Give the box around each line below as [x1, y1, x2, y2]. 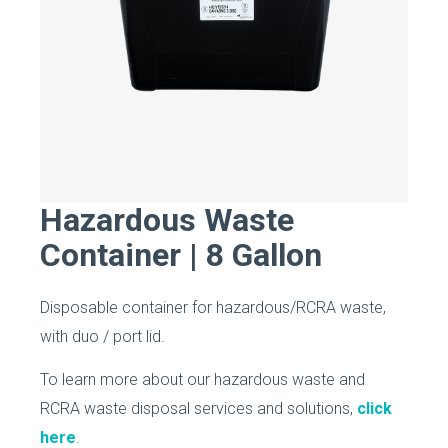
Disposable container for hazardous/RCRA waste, [40, 297, 386, 317]
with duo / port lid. [40, 326, 165, 346]
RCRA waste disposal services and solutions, [40, 398, 357, 418]
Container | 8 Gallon [40, 235, 322, 274]
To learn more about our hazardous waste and [40, 369, 365, 389]
